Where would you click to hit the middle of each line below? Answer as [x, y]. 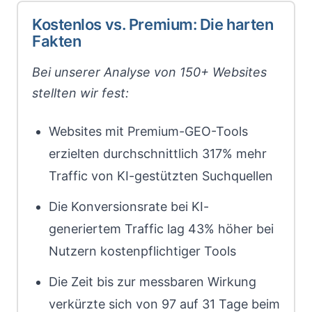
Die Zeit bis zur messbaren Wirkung [153, 282]
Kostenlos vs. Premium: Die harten [153, 24]
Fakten [57, 41]
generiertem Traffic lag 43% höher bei [161, 229]
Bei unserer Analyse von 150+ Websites [149, 72]
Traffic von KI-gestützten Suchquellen [161, 176]
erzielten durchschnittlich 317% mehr [158, 154]
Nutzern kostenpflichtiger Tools [142, 251]
